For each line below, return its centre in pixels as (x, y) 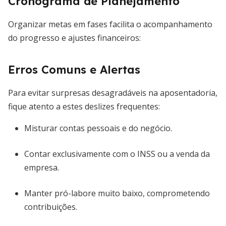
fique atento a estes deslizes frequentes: (84, 106)
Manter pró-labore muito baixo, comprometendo (117, 193)
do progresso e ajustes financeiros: (74, 38)
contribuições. (51, 207)
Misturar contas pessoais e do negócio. (98, 128)
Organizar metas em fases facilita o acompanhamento (110, 24)
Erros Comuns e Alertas (74, 70)
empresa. (42, 167)
